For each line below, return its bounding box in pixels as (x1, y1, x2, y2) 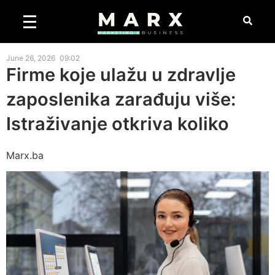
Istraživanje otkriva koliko (6, 113, 229, 134)
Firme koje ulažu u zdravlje (6, 64, 236, 85)
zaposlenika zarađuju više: (6, 88, 236, 110)
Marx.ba (6, 149, 44, 161)
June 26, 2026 (6, 53, 55, 63)
